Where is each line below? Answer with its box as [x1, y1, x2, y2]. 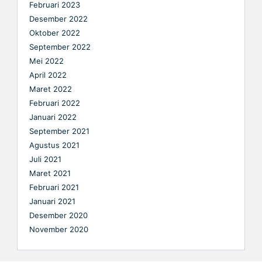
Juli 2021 [29, 154, 61, 164]
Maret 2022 [29, 84, 72, 94]
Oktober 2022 [29, 27, 80, 37]
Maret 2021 [29, 168, 71, 178]
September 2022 [29, 42, 91, 51]
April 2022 [29, 70, 67, 80]
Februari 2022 [29, 98, 80, 108]
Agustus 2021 [29, 140, 80, 150]
